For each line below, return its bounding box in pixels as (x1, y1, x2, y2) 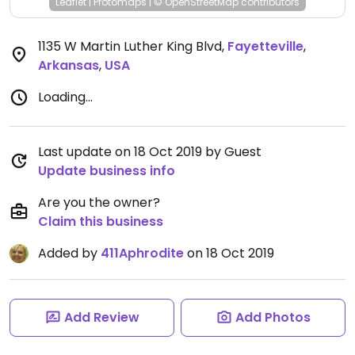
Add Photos (235, 308, 311, 326)
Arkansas (38, 56, 99, 74)
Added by (38, 244, 101, 262)
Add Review (63, 308, 139, 326)
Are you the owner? (38, 193, 160, 212)
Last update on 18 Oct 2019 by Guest (38, 143, 261, 161)
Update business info (38, 162, 175, 180)
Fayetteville (227, 37, 303, 55)
